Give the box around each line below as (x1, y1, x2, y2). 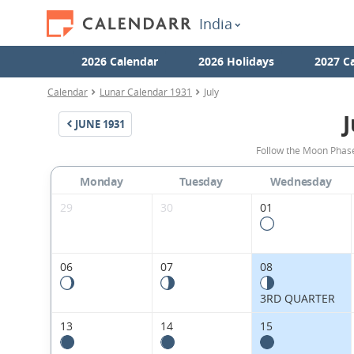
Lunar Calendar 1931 (100, 85, 192, 98)
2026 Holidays (198, 54, 274, 69)
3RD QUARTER (259, 291, 335, 307)
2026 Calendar (81, 54, 158, 69)
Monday (80, 174, 123, 190)
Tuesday (179, 174, 223, 190)
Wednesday (269, 174, 332, 190)
